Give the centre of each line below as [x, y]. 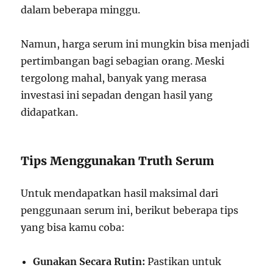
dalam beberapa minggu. [81, 9]
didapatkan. [50, 112]
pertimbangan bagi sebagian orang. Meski [123, 61]
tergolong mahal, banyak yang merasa [114, 78]
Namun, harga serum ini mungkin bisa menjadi [135, 44]
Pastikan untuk [183, 261]
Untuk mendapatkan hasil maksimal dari [120, 193]
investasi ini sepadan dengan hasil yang [117, 95]
